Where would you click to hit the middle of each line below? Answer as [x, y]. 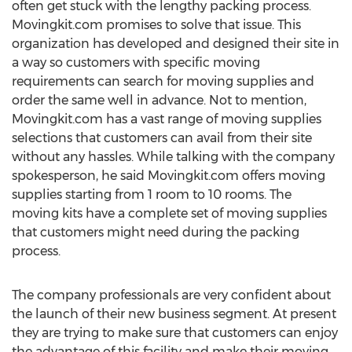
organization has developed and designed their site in [176, 44]
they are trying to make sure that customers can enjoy [175, 333]
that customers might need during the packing [156, 232]
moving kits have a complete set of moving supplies [169, 213]
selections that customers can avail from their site [162, 138]
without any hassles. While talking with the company [173, 157]
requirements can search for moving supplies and [163, 81]
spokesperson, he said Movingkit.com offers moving [169, 176]
